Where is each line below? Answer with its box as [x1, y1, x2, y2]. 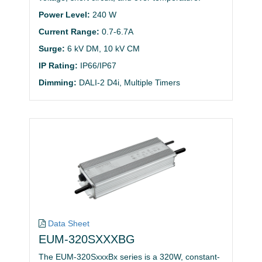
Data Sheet [48, 219, 89, 228]
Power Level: [39, 11, 90, 19]
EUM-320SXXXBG [39, 233, 135, 246]
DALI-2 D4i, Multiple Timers [79, 78, 180, 87]
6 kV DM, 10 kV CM [67, 44, 140, 53]
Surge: [39, 44, 65, 53]
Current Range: [39, 27, 99, 36]
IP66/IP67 [80, 61, 116, 70]
